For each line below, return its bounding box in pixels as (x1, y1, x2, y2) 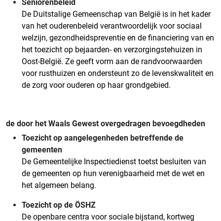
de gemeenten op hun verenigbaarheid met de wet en (22, 169, 205, 179)
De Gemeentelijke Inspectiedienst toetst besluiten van (22, 157, 206, 167)
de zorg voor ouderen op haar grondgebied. (22, 80, 171, 90)
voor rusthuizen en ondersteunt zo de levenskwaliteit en (22, 69, 214, 78)
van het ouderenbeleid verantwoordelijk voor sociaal (22, 21, 202, 31)
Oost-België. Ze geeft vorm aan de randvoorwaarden (22, 57, 202, 67)
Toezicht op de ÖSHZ (22, 200, 96, 210)
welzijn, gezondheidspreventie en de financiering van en (22, 33, 214, 43)
